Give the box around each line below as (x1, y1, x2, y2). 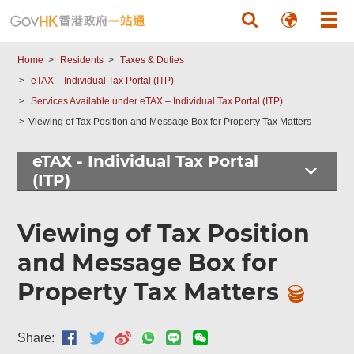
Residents (60, 55, 104, 66)
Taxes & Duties (120, 55, 185, 66)
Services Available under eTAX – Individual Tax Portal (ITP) (31, 96, 284, 107)
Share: (17, 330, 55, 345)
